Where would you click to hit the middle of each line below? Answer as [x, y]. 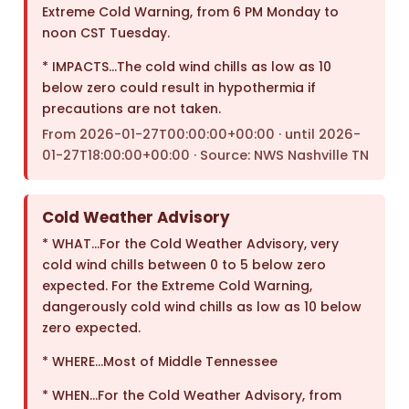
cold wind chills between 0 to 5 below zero [184, 265]
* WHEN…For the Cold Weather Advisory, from [192, 396]
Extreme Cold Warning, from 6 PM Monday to [191, 12]
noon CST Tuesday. [106, 33]
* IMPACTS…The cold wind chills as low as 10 [187, 67]
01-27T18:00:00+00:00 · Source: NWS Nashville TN [206, 156]
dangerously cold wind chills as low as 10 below [202, 307]
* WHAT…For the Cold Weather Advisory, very [191, 244]
